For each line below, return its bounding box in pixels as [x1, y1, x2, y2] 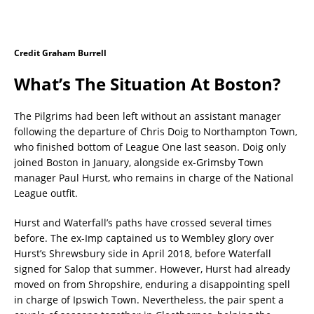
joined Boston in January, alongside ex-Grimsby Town [14, 155, 264, 169]
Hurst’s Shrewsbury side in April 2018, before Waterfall [14, 246, 271, 260]
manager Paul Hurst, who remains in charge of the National [14, 170, 294, 184]
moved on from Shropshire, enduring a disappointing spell [14, 277, 290, 291]
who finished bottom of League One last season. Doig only [14, 139, 286, 153]
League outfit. [14, 186, 78, 200]
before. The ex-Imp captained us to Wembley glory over [14, 231, 274, 245]
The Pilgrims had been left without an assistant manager [14, 109, 281, 123]
